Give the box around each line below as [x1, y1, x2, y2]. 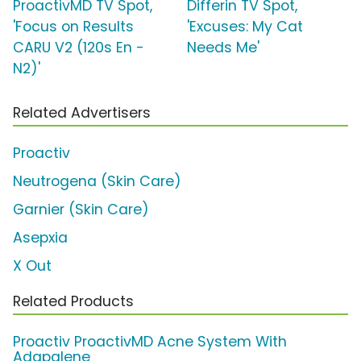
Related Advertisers [13, 102, 151, 122]
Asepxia [13, 227, 68, 247]
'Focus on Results [13, 16, 134, 36]
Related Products [13, 291, 134, 311]
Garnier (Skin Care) [13, 199, 149, 219]
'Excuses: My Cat [187, 16, 303, 36]
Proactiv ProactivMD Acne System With [13, 331, 287, 351]
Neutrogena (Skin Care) [13, 171, 181, 191]
